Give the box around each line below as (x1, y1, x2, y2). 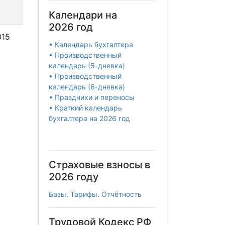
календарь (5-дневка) (49, 61, 125, 70)
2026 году (49, 171, 98, 183)
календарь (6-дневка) (49, 82, 125, 91)
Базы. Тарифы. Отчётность (49, 190, 142, 199)
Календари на (49, 9, 117, 22)
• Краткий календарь (49, 103, 122, 113)
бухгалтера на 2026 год (49, 114, 130, 123)
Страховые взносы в (49, 159, 150, 171)
